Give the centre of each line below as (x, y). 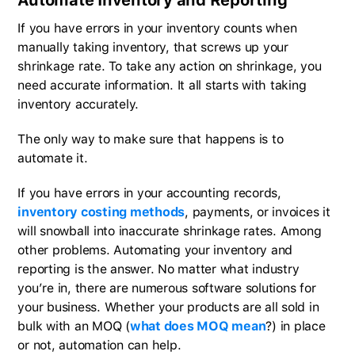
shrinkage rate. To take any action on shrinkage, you (170, 66)
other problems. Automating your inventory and (155, 250)
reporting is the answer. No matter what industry (158, 269)
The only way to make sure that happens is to (151, 139)
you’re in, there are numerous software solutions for (167, 288)
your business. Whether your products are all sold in (168, 307)
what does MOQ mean (198, 326)
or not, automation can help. (99, 345)
